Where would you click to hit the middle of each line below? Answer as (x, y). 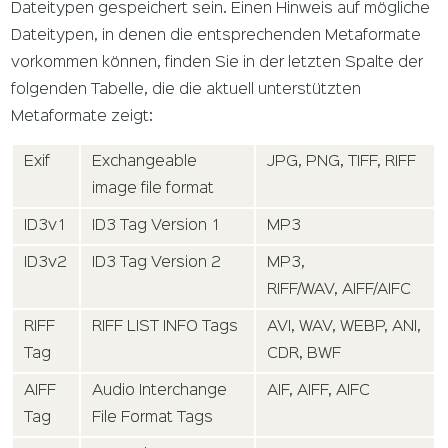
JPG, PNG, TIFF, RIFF (342, 161)
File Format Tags (153, 417)
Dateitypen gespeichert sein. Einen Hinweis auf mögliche (221, 9)
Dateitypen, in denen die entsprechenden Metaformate (216, 36)
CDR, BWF (304, 353)
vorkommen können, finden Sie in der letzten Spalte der (217, 63)
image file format (153, 188)
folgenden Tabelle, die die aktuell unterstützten (186, 90)
